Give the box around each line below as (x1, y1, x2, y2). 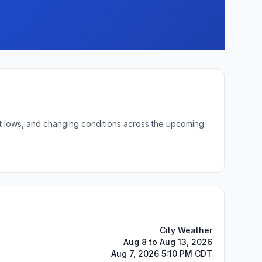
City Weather (160, 225, 212, 235)
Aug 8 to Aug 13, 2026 (123, 237, 212, 247)
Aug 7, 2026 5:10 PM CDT (111, 249, 212, 258)
